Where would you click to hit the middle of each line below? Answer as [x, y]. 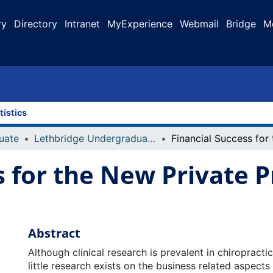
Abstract [54, 233]
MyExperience [140, 24]
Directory [36, 24]
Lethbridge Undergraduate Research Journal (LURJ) [151, 138]
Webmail [199, 24]
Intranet [82, 24]
